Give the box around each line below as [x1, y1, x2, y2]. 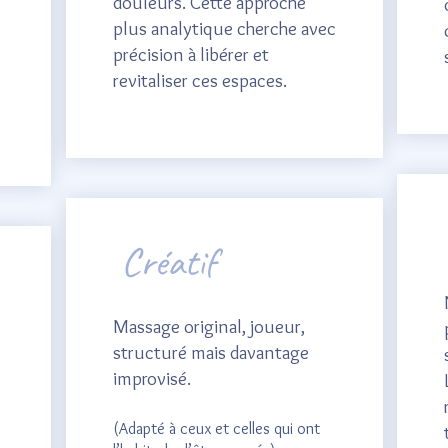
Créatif [120, 237, 216, 287]
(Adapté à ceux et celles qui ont [112, 419, 320, 438]
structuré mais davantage [112, 341, 309, 364]
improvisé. [112, 367, 191, 390]
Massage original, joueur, [112, 315, 305, 338]
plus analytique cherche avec [112, 17, 336, 40]
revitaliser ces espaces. [112, 69, 287, 92]
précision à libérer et [112, 43, 269, 66]
